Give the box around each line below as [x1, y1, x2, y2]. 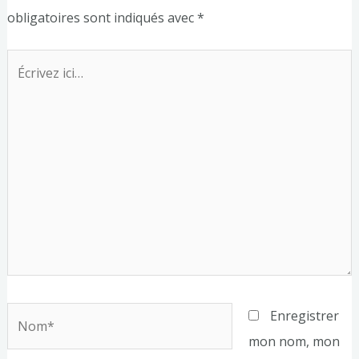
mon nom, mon [248, 333, 340, 351]
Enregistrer [269, 307, 339, 325]
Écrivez [6, 53, 48, 71]
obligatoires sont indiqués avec [6, 9, 197, 27]
